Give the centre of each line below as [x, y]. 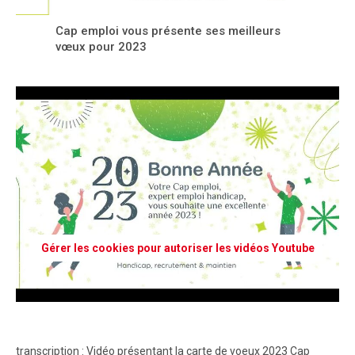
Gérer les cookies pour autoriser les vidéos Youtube [177, 248]
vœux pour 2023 [101, 47]
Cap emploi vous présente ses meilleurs [168, 31]
